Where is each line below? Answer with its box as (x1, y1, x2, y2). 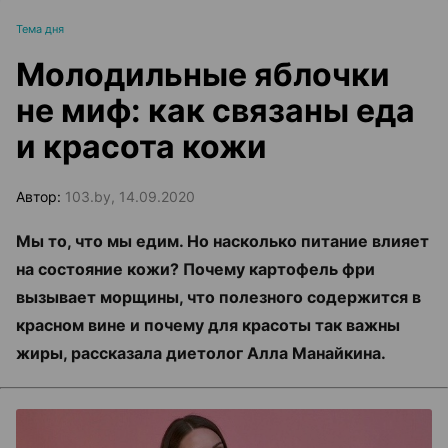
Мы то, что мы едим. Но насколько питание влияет (16, 231, 429, 251)
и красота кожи (16, 127, 267, 166)
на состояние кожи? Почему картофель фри (16, 259, 375, 279)
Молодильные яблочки (16, 55, 390, 94)
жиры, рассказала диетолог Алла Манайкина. (16, 343, 386, 363)
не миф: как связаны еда (16, 91, 415, 130)
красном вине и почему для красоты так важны (16, 315, 400, 335)
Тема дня (16, 22, 64, 36)
